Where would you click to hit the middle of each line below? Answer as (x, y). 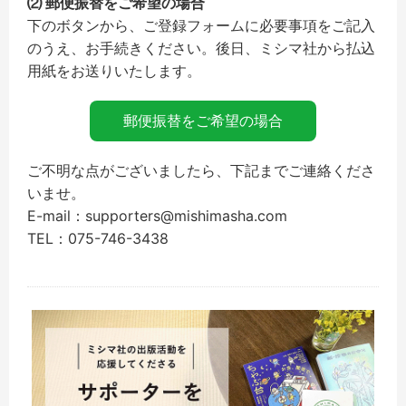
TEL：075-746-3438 (98, 239)
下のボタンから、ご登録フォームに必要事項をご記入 (201, 26)
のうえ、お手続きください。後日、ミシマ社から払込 (201, 48)
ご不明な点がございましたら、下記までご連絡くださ (201, 171)
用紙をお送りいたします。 (114, 71)
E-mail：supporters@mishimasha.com (157, 216)
